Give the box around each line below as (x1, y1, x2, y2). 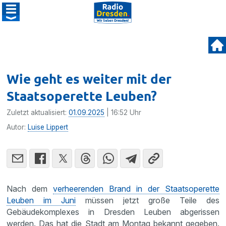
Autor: (7, 123, 28, 131)
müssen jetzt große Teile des (76, 195, 219, 205)
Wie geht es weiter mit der (7, 70, 172, 87)
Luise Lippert (28, 123, 69, 131)
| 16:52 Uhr (104, 108, 142, 117)
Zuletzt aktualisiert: (7, 108, 69, 117)
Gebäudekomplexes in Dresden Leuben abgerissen (7, 207, 219, 217)
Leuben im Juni (7, 195, 76, 205)
